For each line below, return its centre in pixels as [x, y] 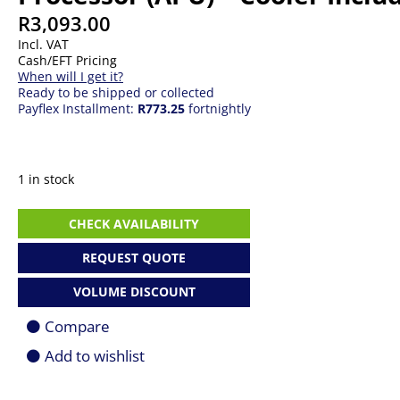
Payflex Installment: [78, 108]
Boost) [35, 376]
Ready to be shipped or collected [116, 92]
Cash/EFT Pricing [67, 60]
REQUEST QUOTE [134, 257]
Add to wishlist [95, 355]
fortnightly [218, 108]
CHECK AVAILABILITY [134, 223]
